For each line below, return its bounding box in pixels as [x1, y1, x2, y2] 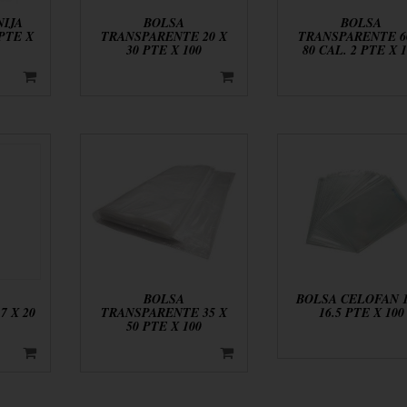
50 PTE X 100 [126, 317, 203, 336]
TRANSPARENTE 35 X [101, 303, 228, 323]
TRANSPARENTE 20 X [101, 26, 228, 45]
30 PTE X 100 [126, 40, 203, 59]
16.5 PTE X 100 [318, 303, 404, 323]
